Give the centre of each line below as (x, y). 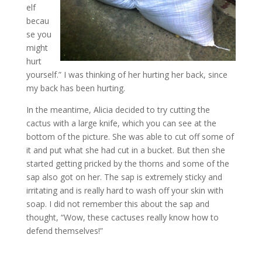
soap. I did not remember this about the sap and (118, 204)
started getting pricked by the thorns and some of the (127, 163)
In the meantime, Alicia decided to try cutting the (118, 110)
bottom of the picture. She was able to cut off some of (130, 137)
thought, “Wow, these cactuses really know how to (122, 217)
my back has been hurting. (75, 88)
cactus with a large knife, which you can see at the (121, 123)
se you (39, 34)
